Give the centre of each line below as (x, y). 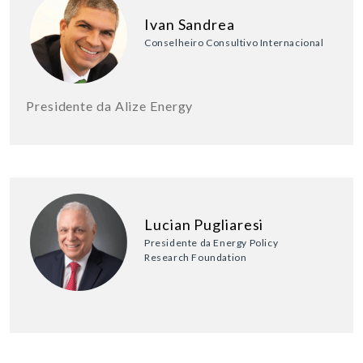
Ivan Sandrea (190, 24)
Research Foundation (196, 257)
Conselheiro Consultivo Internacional (234, 42)
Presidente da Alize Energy (110, 105)
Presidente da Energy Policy (211, 242)
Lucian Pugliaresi (204, 224)
